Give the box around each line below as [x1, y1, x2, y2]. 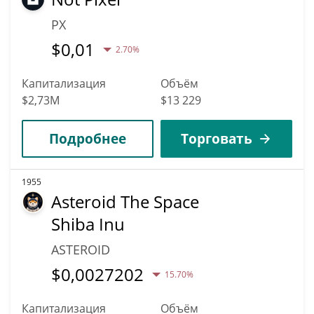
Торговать [181, 129, 252, 147]
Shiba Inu [51, 212, 125, 235]
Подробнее [49, 129, 126, 147]
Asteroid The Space [51, 189, 199, 213]
